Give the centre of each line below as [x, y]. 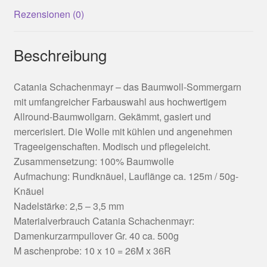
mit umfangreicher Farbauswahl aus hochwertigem [120, 101]
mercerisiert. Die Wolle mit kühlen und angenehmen [123, 131]
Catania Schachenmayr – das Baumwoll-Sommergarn [127, 86]
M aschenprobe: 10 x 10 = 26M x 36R [92, 250]
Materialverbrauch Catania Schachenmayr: [104, 221]
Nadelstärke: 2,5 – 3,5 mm [69, 206]
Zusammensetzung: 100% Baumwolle [94, 161]
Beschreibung [60, 54]
